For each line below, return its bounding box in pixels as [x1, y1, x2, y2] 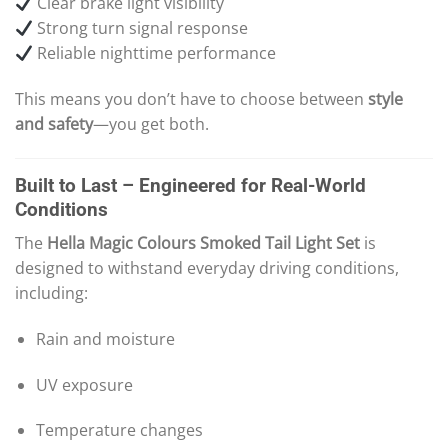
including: [15, 282, 88, 305]
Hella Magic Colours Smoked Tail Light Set [47, 232, 360, 255]
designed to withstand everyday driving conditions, [15, 257, 399, 280]
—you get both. [93, 112, 209, 135]
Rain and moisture [35, 327, 175, 350]
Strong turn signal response [33, 16, 249, 39]
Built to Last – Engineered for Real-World [15, 173, 366, 197]
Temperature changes [35, 419, 203, 442]
